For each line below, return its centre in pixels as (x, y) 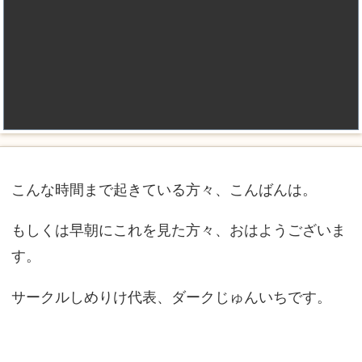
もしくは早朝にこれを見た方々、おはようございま (178, 230)
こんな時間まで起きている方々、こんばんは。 (164, 190)
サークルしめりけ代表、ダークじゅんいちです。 (171, 297)
